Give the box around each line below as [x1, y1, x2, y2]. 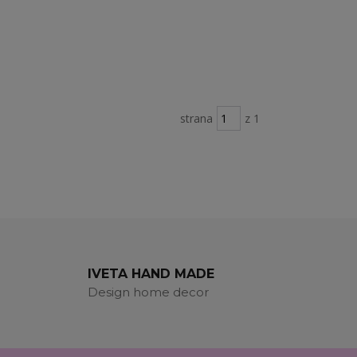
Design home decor [88, 284, 209, 300]
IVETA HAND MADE [88, 266, 214, 281]
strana [179, 111, 213, 126]
